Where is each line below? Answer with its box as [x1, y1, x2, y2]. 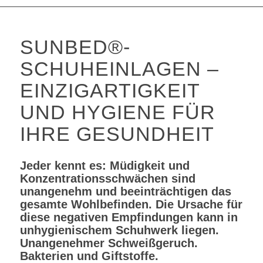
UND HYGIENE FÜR [19, 100, 215, 123]
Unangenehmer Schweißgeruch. [19, 236, 198, 249]
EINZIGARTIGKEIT [19, 79, 200, 102]
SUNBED [19, 35, 108, 58]
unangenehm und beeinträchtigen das [19, 184, 231, 198]
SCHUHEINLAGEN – [19, 57, 219, 80]
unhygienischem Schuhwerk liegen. [19, 223, 219, 237]
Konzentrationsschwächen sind [19, 171, 195, 185]
